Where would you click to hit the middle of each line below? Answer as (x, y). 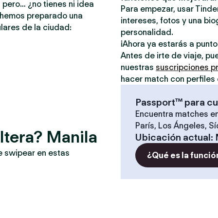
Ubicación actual (173, 137)
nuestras (138, 67)
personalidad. (147, 32)
